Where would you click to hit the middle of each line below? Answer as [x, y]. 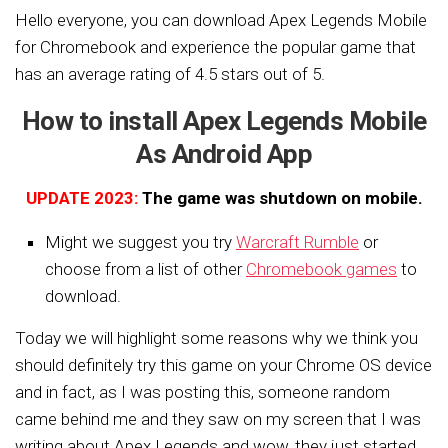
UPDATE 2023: [81, 198]
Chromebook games [321, 269]
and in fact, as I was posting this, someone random [202, 392]
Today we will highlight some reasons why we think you [216, 338]
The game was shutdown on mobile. [280, 198]
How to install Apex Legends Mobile [224, 121]
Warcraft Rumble [297, 242]
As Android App [224, 154]
